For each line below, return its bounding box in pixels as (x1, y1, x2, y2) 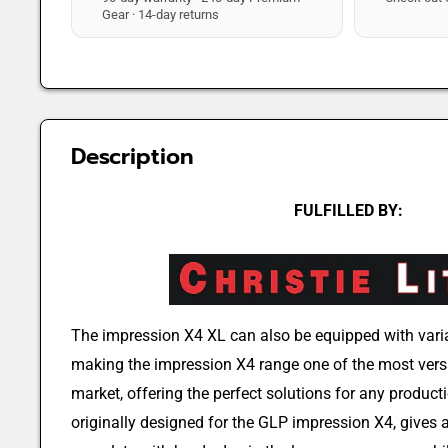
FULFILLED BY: (294, 200, 403, 220)
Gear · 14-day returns (102, 7, 220, 23)
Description (71, 139, 194, 173)
